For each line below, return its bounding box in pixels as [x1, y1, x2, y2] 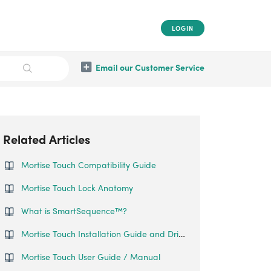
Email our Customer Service [96, 61, 204, 73]
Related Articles [3, 130, 90, 148]
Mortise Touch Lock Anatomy [21, 181, 133, 194]
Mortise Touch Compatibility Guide [21, 158, 156, 171]
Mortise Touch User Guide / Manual [21, 250, 160, 263]
